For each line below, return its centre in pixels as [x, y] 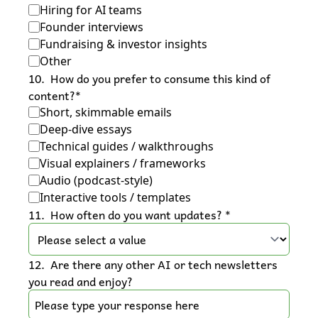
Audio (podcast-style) [96, 180]
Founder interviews [92, 27]
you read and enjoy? [81, 281]
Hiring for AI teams [91, 10]
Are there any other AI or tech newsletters [164, 264]
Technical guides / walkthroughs [127, 146]
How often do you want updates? [138, 214]
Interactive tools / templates [115, 197]
